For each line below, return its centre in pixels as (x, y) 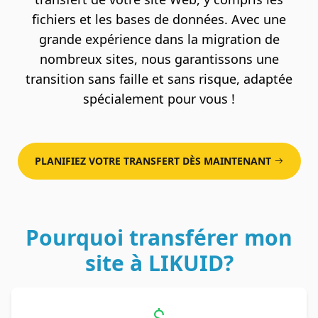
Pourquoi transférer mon (159, 238)
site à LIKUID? (159, 263)
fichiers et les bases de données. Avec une (159, 20)
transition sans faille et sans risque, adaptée (159, 79)
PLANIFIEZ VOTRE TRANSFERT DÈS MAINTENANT (153, 161)
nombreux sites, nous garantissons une (159, 59)
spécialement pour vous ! (159, 99)
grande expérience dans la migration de (159, 39)
